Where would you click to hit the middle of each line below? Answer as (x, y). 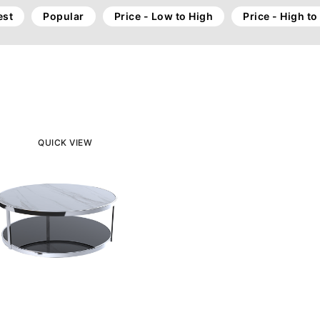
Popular (64, 16)
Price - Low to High (163, 16)
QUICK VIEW (65, 142)
